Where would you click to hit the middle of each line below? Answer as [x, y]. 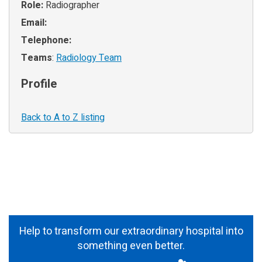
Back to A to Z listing [63, 117]
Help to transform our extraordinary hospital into [131, 231]
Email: [34, 23]
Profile [39, 84]
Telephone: [46, 40]
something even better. [131, 246]
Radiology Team [89, 58]
